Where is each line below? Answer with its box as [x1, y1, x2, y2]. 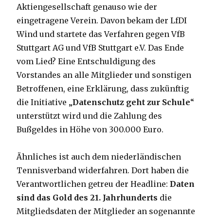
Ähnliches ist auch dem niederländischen [17, 152, 182, 162]
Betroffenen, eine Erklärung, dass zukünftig [17, 84, 189, 94]
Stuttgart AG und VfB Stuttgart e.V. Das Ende [17, 43, 184, 53]
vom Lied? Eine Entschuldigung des [17, 56, 156, 67]
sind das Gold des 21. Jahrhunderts [17, 193, 158, 203]
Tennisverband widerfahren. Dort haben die [17, 165, 189, 176]
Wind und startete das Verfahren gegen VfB [17, 29, 185, 39]
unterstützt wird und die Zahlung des [17, 111, 163, 121]
